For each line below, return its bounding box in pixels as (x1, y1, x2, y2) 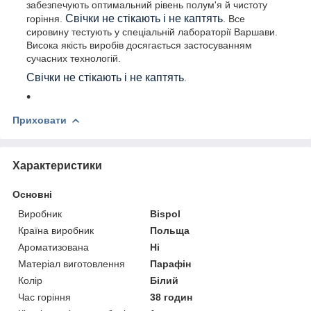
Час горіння (18, 291, 71, 303)
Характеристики (12, 159, 102, 171)
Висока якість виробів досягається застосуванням (26, 39, 252, 51)
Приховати (12, 114, 67, 126)
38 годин (150, 291, 193, 303)
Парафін (150, 258, 192, 269)
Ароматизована (18, 241, 89, 253)
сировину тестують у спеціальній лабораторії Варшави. (26, 26, 278, 37)
